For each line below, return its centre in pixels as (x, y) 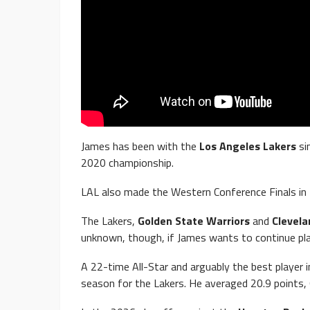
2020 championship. (127, 162)
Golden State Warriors (194, 220)
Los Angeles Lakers (248, 146)
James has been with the (140, 146)
